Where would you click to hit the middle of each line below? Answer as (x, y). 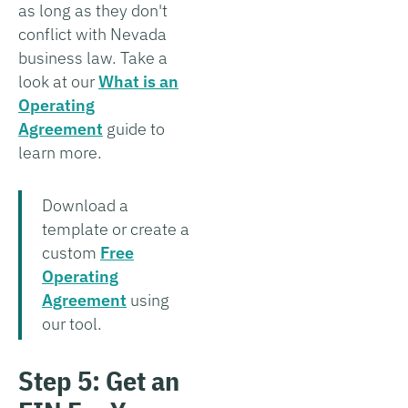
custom (71, 252)
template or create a (116, 229)
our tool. (72, 323)
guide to (134, 128)
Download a (85, 205)
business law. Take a (93, 57)
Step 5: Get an (99, 380)
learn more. (60, 152)
